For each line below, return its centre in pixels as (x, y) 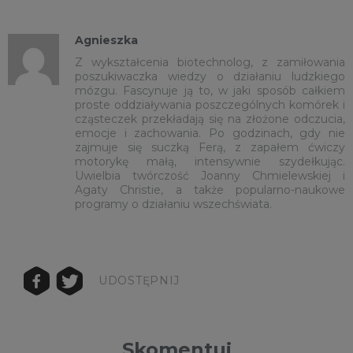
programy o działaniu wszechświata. (173, 204)
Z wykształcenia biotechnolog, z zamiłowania (210, 62)
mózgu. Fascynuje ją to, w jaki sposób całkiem (210, 90)
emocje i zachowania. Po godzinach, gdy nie (210, 133)
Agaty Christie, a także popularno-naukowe (210, 190)
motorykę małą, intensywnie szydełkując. (210, 161)
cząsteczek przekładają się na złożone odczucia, (210, 119)
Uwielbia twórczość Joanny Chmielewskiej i (210, 175)
